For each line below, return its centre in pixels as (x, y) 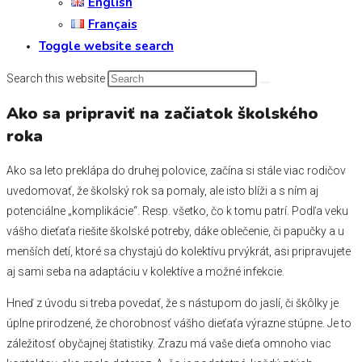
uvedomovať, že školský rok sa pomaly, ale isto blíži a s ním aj (162, 191)
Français (112, 24)
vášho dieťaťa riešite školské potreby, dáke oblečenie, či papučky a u (175, 232)
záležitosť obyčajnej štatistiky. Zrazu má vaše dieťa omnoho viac (169, 344)
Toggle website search (106, 46)
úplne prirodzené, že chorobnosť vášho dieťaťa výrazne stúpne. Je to (179, 324)
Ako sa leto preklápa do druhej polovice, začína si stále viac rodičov (176, 171)
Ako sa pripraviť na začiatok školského (162, 113)
